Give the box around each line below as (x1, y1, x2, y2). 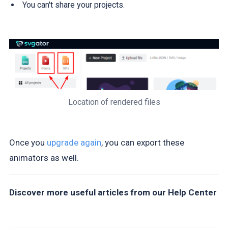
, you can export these (101, 137, 184, 148)
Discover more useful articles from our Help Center (9, 187, 217, 197)
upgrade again (46, 137, 101, 148)
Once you (9, 137, 47, 148)
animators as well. (9, 153, 79, 163)
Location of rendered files (68, 97, 160, 107)
